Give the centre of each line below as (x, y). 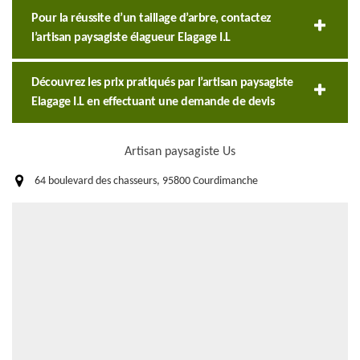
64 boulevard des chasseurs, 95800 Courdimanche (146, 182)
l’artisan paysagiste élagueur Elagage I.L (131, 38)
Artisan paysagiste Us (180, 152)
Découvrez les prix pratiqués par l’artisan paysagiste (162, 83)
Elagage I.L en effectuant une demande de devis (153, 102)
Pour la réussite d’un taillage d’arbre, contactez (151, 19)
